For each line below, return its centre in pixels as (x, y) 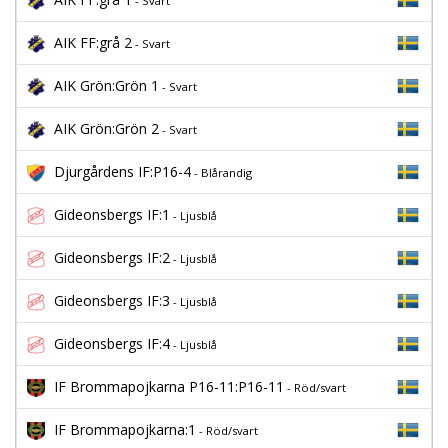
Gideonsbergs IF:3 (112, 300)
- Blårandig (221, 172)
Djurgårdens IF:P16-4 (122, 171)
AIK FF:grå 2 (93, 42)
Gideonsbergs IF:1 (112, 214)
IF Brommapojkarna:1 (125, 429)
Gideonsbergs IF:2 (112, 257)
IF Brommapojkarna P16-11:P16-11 (169, 386)
